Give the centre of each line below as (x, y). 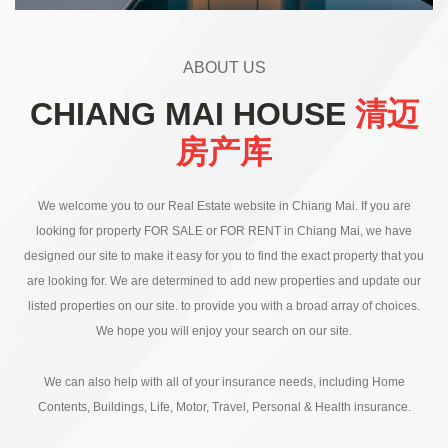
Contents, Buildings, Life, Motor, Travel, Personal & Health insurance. (224, 407)
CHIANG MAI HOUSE (192, 114)
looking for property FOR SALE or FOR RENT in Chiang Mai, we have (224, 231)
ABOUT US (224, 68)
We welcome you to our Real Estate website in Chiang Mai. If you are (224, 206)
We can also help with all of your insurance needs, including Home (224, 382)
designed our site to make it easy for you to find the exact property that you (224, 256)
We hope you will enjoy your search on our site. (224, 331)
